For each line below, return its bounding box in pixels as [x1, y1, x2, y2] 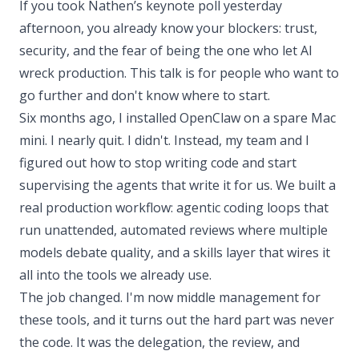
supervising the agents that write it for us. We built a [19, 176, 336, 194]
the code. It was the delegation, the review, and [19, 333, 300, 351]
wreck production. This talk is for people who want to [19, 64, 339, 82]
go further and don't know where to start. [19, 87, 270, 104]
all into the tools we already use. [19, 266, 212, 284]
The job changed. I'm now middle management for [19, 288, 321, 306]
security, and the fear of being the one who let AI [19, 42, 313, 59]
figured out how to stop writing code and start [19, 154, 296, 171]
